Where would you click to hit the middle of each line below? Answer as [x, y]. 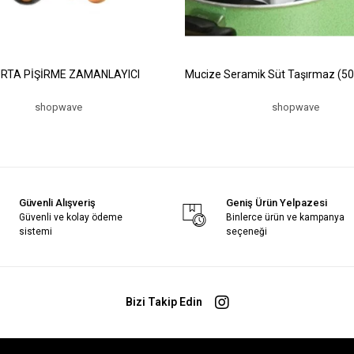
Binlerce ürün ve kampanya [286, 217]
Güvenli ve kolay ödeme [70, 217]
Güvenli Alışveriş [57, 202]
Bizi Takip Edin [164, 302]
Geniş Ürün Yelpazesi [277, 202]
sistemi [35, 231]
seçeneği [247, 231]
